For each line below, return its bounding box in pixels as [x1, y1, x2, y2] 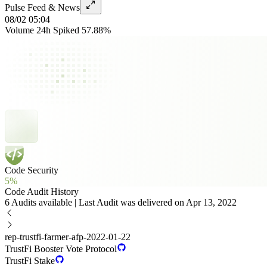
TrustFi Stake [5, 256, 55, 266]
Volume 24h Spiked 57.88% [5, 25, 111, 35]
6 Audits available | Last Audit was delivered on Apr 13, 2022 [5, 197, 237, 207]
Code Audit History [5, 187, 79, 197]
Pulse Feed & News [5, 2, 80, 13]
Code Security [5, 165, 58, 175]
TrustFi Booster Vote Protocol [5, 244, 117, 254]
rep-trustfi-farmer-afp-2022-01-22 [5, 232, 131, 242]
